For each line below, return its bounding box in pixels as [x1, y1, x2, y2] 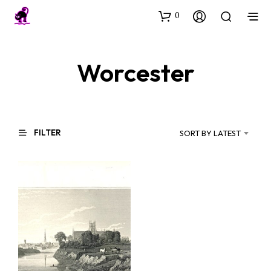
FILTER [32, 128, 61, 137]
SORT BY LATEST [180, 128, 241, 138]
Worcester [76, 57, 195, 88]
